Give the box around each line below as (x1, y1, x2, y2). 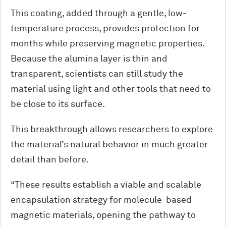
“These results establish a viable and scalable (11, 181, 201, 190)
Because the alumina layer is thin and (11, 54, 167, 64)
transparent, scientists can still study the (11, 70, 183, 79)
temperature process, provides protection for (11, 24, 200, 33)
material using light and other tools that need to (11, 85, 211, 94)
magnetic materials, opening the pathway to (11, 211, 196, 220)
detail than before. (11, 155, 89, 164)
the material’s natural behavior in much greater (11, 140, 208, 149)
